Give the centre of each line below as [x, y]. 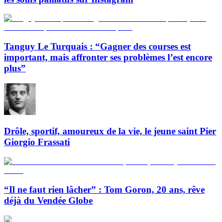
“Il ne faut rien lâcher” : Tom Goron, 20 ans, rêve [104, 189]
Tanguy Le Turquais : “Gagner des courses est [97, 46]
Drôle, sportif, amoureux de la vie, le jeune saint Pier [110, 131]
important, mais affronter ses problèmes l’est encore [108, 57]
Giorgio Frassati [37, 142]
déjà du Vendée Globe [48, 200]
